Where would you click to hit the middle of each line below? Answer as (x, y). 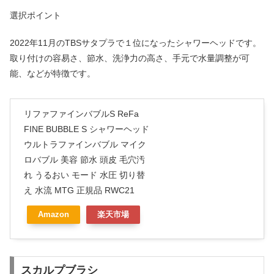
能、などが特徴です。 (53, 73)
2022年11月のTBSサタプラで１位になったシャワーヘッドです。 (135, 43)
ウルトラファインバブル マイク (85, 144)
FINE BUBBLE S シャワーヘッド (87, 129)
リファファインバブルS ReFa (81, 113)
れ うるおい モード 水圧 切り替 (84, 175)
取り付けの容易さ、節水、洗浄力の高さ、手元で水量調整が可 (130, 58)
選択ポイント (35, 16)
